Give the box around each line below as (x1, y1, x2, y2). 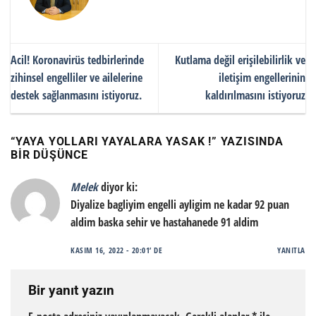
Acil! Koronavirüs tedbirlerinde (11, 52, 144, 68)
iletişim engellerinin (219, 70, 305, 86)
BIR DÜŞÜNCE (11, 147, 88, 162)
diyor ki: (101, 178, 138, 195)
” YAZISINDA (212, 134, 284, 148)
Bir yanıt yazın (28, 282, 118, 299)
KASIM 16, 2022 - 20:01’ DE (71, 245, 163, 256)
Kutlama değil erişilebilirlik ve (175, 52, 305, 68)
